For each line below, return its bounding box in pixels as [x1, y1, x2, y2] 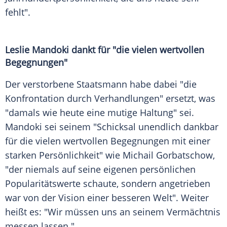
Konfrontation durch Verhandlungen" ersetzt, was [5, 92, 215, 105]
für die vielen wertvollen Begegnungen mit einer [5, 135, 210, 147]
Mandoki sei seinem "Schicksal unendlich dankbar [5, 121, 218, 133]
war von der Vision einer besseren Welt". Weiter [5, 192, 209, 204]
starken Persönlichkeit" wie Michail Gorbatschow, [5, 149, 215, 162]
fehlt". [5, 6, 30, 19]
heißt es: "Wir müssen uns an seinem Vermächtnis [5, 206, 220, 218]
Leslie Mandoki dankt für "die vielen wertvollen [5, 44, 204, 56]
